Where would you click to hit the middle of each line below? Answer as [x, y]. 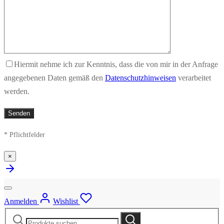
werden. [17, 91]
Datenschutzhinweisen [140, 77]
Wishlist [65, 201]
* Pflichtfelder [24, 134]
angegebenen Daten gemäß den [54, 77]
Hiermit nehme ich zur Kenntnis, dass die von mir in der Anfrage [116, 64]
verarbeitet [193, 77]
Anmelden [20, 201]
